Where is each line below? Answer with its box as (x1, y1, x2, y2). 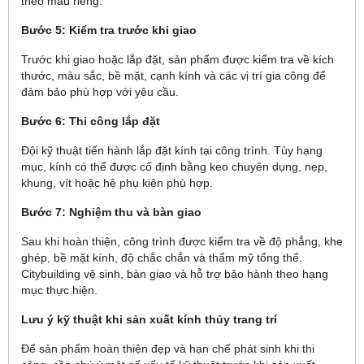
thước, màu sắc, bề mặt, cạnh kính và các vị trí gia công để (21, 69, 326, 82)
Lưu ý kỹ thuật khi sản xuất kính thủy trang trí (21, 313, 277, 326)
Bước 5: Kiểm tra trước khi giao (21, 24, 197, 37)
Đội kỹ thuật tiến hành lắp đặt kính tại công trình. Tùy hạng (21, 144, 323, 157)
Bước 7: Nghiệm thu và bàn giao (21, 206, 201, 219)
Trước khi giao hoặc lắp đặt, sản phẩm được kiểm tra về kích (21, 53, 334, 66)
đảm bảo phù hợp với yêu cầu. (21, 85, 179, 98)
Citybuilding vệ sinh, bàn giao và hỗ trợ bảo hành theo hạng (21, 267, 328, 280)
